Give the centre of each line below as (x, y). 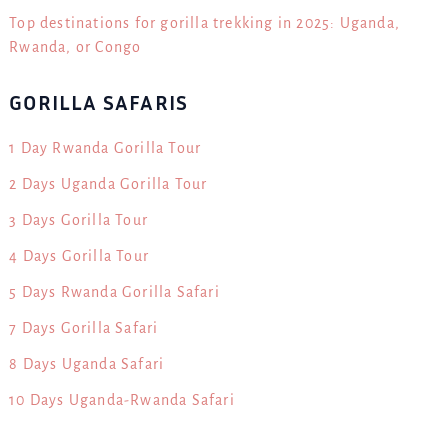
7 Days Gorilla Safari (84, 327)
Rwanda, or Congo (75, 47)
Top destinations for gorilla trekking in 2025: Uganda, (204, 23)
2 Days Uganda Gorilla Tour (108, 183)
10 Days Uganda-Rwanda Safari (122, 399)
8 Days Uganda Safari (87, 363)
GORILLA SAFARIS (99, 102)
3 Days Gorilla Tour (78, 219)
